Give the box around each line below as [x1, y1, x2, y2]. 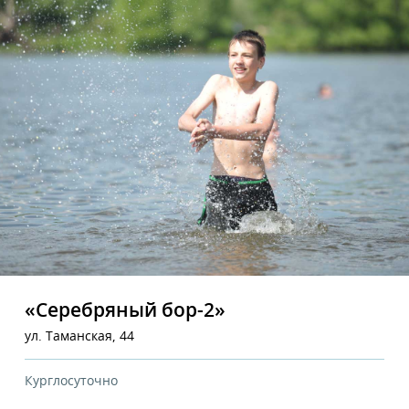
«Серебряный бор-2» [25, 300, 225, 320]
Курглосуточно [25, 374, 118, 388]
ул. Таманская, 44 [25, 330, 134, 343]
